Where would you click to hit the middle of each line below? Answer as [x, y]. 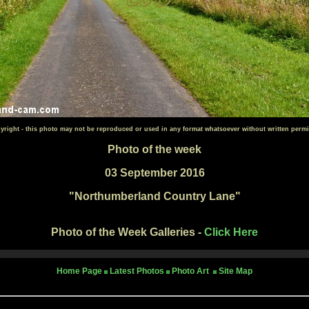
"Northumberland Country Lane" [154, 197]
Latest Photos [137, 271]
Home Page [79, 271]
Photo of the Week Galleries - [128, 232]
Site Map [236, 271]
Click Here [231, 232]
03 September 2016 [154, 173]
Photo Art [191, 271]
